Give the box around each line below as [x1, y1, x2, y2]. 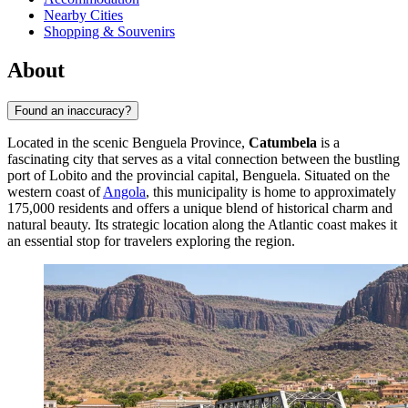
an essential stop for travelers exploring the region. [7, 233, 295, 250]
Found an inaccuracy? [15, 104, 131, 118]
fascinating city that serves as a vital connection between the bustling [7, 151, 400, 168]
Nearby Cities [44, 7, 123, 24]
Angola [103, 184, 146, 200]
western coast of [7, 184, 103, 200]
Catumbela [249, 135, 317, 151]
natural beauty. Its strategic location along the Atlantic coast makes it [7, 217, 397, 233]
